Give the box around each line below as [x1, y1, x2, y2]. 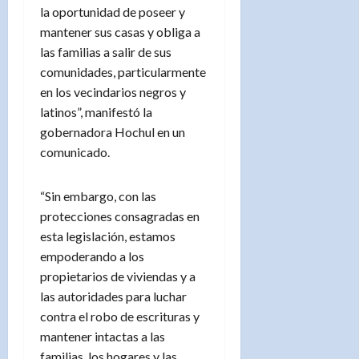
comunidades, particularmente [40, 63, 206, 79]
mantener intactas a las [40, 328, 165, 344]
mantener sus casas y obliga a [40, 23, 200, 39]
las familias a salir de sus [40, 43, 171, 59]
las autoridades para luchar [40, 288, 187, 304]
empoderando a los [40, 248, 144, 264]
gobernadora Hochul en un [40, 123, 185, 139]
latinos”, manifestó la [40, 103, 152, 119]
